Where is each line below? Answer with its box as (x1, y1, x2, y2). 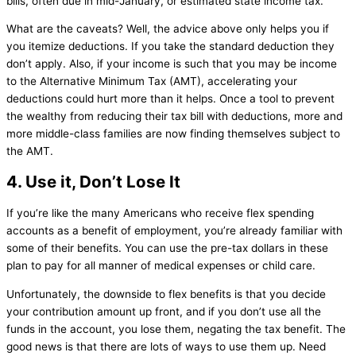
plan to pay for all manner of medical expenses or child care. (6, 259, 315, 273)
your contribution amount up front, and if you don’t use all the (6, 305, 321, 319)
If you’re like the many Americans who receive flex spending (6, 207, 314, 220)
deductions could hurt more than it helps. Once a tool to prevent (6, 92, 335, 106)
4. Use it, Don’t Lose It (6, 172, 180, 192)
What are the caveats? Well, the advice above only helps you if (6, 22, 329, 36)
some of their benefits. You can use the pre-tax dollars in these (6, 242, 328, 255)
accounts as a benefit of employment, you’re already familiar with (6, 224, 342, 238)
